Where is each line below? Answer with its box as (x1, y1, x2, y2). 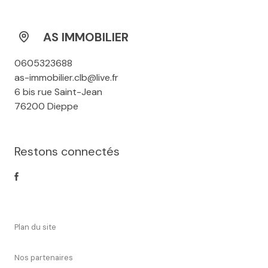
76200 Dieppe (14, 99, 78, 112)
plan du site (19, 221, 56, 232)
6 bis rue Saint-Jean (14, 85, 102, 98)
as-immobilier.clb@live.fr (14, 71, 118, 84)
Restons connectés (14, 143, 120, 159)
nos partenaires (20, 252, 73, 263)
